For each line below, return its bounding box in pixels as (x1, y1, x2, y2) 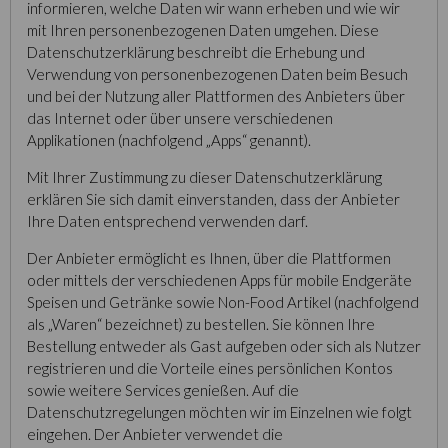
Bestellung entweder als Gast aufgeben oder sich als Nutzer (27, 337, 421, 355)
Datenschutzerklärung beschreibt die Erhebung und (27, 43, 365, 61)
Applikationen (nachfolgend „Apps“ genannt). (27, 131, 311, 149)
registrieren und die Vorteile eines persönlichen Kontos (27, 359, 393, 377)
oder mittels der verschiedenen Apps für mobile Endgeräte (27, 271, 412, 289)
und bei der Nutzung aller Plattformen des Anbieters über (27, 87, 405, 105)
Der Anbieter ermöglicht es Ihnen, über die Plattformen (27, 249, 391, 267)
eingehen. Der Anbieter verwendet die (27, 425, 283, 443)
